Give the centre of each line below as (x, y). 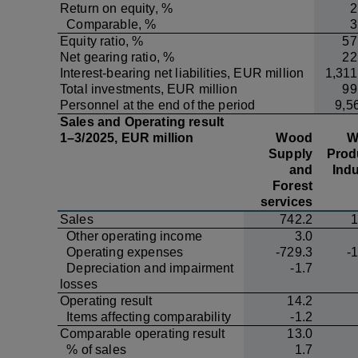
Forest (292, 186)
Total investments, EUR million (149, 89)
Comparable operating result (143, 334)
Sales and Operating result (142, 122)
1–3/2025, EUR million (127, 138)
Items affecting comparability (145, 317)
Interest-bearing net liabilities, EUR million (182, 73)
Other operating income (131, 236)
